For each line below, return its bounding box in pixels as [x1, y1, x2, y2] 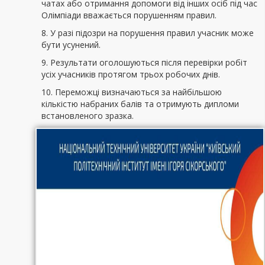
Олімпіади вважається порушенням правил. [41, 9, 216, 21]
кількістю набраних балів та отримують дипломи [41, 98, 239, 109]
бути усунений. [41, 39, 101, 50]
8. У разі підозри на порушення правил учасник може [41, 27, 254, 38]
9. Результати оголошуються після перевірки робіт [41, 57, 247, 68]
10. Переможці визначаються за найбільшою [41, 86, 222, 98]
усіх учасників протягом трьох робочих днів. [41, 69, 220, 80]
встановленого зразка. [41, 110, 134, 121]
